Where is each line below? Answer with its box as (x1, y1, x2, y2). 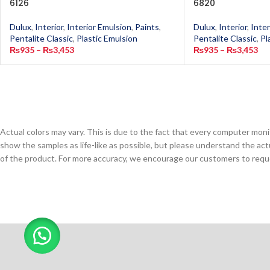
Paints (135, 22, 159, 32)
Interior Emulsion (67, 22, 131, 32)
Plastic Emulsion (77, 33, 137, 43)
